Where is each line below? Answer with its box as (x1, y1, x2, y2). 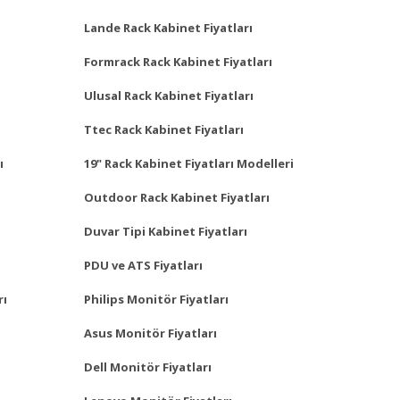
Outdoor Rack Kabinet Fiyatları (84, 188, 270, 205)
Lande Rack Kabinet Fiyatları (84, 19, 253, 36)
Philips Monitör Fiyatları (84, 290, 229, 307)
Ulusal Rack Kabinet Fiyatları (84, 87, 254, 104)
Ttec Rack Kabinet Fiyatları (84, 121, 244, 137)
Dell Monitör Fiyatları (84, 358, 212, 375)
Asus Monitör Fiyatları (84, 324, 217, 341)
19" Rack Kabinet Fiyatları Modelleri (84, 154, 294, 171)
